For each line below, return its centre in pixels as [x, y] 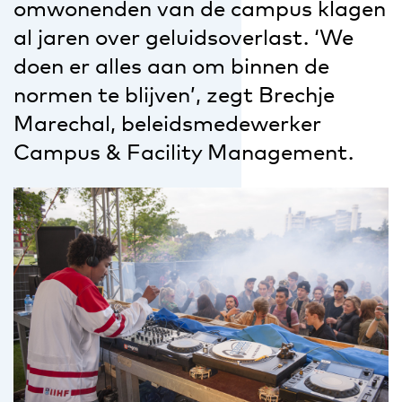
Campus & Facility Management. [184, 152]
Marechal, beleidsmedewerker [167, 123]
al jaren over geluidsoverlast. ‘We [184, 37]
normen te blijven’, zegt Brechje [174, 94]
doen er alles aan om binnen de [171, 66]
